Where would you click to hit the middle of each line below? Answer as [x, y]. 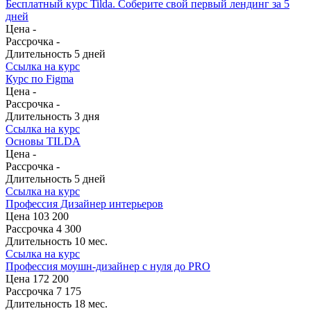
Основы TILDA [43, 141]
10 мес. [90, 241]
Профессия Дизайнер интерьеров [84, 203]
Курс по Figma [40, 78]
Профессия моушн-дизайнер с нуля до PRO [108, 266]
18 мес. [90, 303]
